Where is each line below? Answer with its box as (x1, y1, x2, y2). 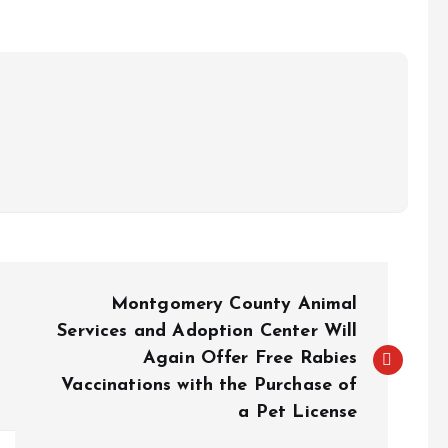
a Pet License (238, 403, 358, 422)
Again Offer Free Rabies (142, 349, 358, 368)
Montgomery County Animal (110, 295, 358, 314)
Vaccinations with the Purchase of (61, 376, 358, 395)
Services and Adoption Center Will (57, 322, 358, 341)
